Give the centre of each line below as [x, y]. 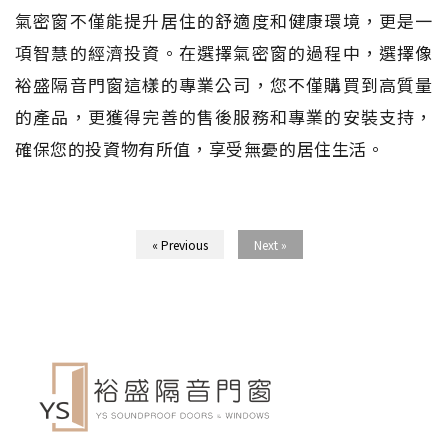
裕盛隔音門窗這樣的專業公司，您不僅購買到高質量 [224, 84]
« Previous [179, 244]
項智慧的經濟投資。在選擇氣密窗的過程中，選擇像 [224, 52]
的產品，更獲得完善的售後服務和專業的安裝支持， [224, 116]
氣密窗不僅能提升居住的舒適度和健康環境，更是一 [224, 20]
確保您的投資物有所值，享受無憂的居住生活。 [200, 148]
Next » [270, 244]
